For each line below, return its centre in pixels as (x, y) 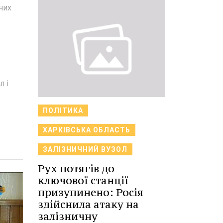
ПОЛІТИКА (63, 110)
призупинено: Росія (91, 192)
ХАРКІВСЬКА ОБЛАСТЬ (87, 130)
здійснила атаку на (88, 204)
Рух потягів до (76, 168)
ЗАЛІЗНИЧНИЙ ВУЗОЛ (85, 149)
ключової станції (83, 180)
